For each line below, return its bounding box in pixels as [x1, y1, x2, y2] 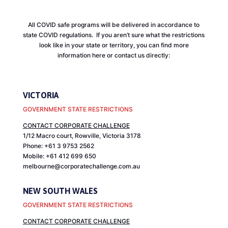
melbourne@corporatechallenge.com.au [22, 162, 140, 170]
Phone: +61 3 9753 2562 [22, 142, 94, 150]
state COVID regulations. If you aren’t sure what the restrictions [23, 31, 205, 39]
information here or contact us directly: [58, 51, 170, 60]
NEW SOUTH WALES [22, 186, 98, 196]
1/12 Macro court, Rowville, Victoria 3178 [22, 132, 141, 140]
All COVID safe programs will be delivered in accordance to [28, 21, 200, 29]
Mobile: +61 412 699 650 [22, 152, 96, 160]
